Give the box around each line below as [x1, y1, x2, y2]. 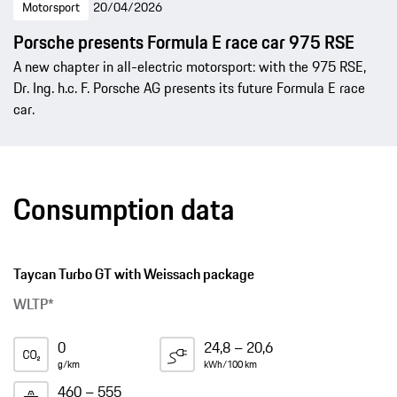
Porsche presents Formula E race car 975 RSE [13, 27, 354, 56]
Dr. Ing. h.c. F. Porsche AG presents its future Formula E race [13, 76, 365, 98]
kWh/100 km [204, 355, 257, 371]
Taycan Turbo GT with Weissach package [13, 262, 254, 284]
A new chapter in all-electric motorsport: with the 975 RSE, [13, 55, 366, 77]
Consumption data [13, 186, 235, 231]
